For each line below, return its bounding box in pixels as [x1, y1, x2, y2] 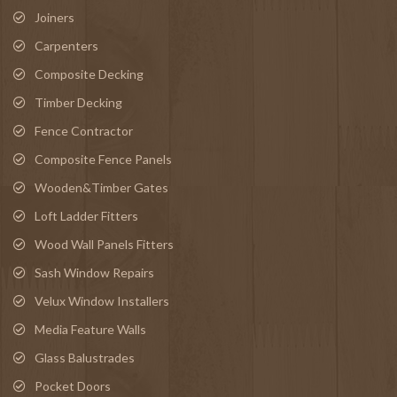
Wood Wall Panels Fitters [35, 236, 174, 252]
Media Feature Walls [35, 321, 146, 337]
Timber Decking [35, 94, 122, 110]
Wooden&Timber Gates [35, 179, 168, 195]
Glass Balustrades [35, 349, 135, 365]
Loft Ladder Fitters [35, 207, 138, 223]
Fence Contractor [35, 122, 133, 138]
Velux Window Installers [35, 292, 169, 308]
